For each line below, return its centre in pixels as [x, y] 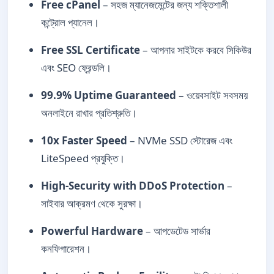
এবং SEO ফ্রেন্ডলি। [76, 68]
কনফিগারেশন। [66, 249]
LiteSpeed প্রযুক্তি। [83, 158]
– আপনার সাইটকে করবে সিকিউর [196, 50]
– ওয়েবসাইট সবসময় [212, 95]
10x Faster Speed [84, 140]
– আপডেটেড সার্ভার [177, 231]
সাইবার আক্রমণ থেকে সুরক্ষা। [92, 203]
